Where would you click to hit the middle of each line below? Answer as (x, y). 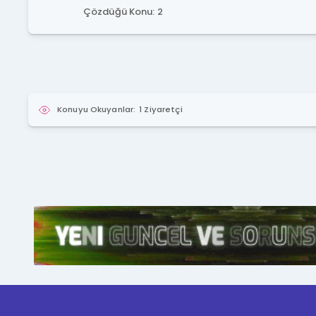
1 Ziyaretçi (161, 109)
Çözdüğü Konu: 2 (123, 11)
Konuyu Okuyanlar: (97, 109)
